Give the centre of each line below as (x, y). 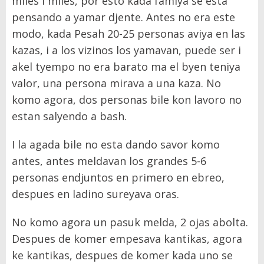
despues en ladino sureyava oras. (95, 194)
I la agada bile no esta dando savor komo (116, 144)
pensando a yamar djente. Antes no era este (123, 17)
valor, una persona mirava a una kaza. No (116, 83)
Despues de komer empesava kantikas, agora (127, 238)
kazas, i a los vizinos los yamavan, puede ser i (126, 50)
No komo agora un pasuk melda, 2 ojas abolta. (130, 222)
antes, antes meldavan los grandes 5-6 (109, 161)
